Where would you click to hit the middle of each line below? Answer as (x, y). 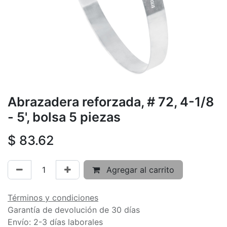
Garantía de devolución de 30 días (74, 210)
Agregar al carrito (139, 169)
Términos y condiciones (53, 197)
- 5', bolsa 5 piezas (64, 117)
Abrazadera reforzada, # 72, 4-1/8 (111, 102)
